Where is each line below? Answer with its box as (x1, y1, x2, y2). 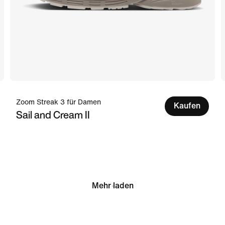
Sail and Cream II (16, 107, 90, 122)
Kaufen (173, 101, 200, 110)
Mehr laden (91, 181, 134, 190)
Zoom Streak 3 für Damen (16, 98, 101, 106)
